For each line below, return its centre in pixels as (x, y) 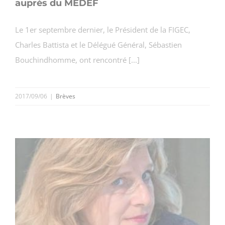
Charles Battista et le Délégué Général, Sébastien (98, 44)
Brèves (66, 96)
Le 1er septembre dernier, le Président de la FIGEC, (103, 29)
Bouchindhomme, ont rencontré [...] (77, 60)
